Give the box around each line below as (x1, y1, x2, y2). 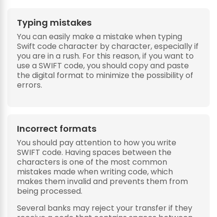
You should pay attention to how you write (17, 137, 176, 148)
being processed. (17, 186, 82, 197)
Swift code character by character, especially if (17, 41, 199, 52)
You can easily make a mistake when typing (17, 31, 182, 42)
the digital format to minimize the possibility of (17, 70, 193, 81)
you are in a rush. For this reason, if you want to (17, 50, 194, 62)
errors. (17, 79, 42, 91)
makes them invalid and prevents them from (17, 176, 188, 187)
